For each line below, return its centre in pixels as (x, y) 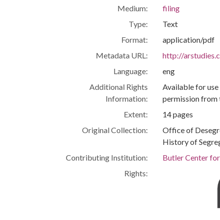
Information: (126, 98)
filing (171, 8)
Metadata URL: (122, 55)
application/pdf (188, 39)
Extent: (136, 114)
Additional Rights (118, 86)
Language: (130, 71)
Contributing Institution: (107, 157)
